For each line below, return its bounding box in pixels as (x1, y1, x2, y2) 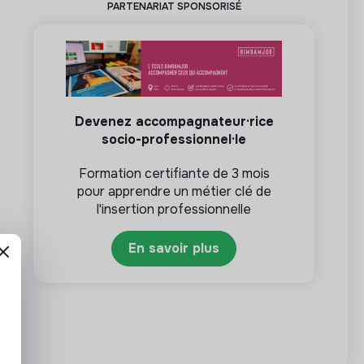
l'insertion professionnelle (97, 201, 251, 219)
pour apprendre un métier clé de (76, 183, 271, 201)
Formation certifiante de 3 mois (78, 165, 270, 183)
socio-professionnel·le (102, 131, 246, 149)
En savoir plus (128, 240, 219, 258)
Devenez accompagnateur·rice (74, 113, 274, 131)
